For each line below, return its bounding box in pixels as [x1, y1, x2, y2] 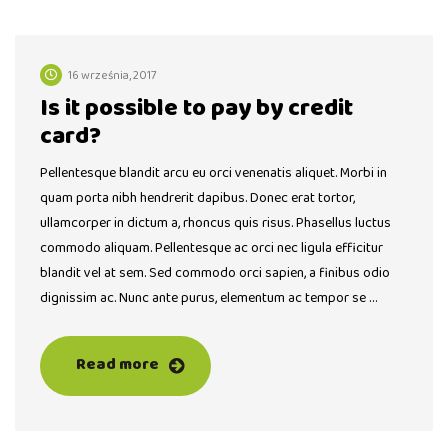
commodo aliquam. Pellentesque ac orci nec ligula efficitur [40, 237, 383, 260]
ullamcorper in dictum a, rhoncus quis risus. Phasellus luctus [40, 212, 391, 235]
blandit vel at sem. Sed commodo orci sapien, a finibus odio [40, 262, 390, 285]
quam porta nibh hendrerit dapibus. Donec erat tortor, [40, 187, 355, 210]
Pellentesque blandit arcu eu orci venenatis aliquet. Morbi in [40, 162, 387, 185]
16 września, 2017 [68, 66, 157, 86]
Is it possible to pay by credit [40, 89, 353, 129]
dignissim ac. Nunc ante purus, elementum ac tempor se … [40, 287, 377, 310]
